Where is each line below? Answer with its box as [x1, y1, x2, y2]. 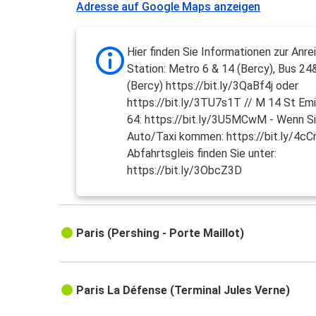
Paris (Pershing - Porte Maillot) [76, 226, 245, 241]
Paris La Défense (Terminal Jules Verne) [76, 284, 291, 298]
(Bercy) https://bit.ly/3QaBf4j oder [127, 79, 299, 93]
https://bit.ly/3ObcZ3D [127, 164, 243, 178]
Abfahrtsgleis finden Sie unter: [127, 147, 277, 161]
